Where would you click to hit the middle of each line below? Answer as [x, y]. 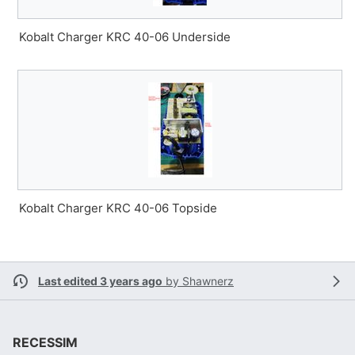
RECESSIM [45, 342]
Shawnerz [208, 281]
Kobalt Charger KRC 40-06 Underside [125, 37]
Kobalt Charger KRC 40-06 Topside [118, 208]
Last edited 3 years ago [100, 281]
